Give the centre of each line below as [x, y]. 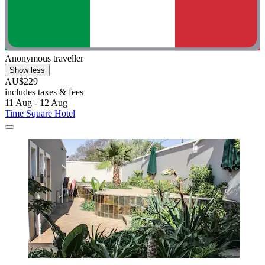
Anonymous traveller [44, 58]
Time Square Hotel [40, 113]
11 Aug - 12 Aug [36, 102]
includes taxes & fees [44, 92]
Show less [27, 70]
